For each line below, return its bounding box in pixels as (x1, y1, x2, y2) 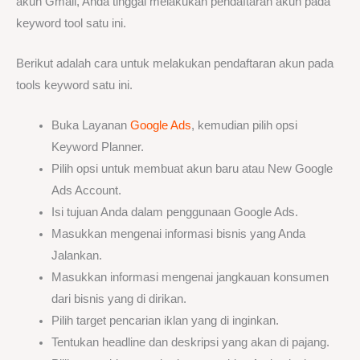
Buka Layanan (51, 119, 130, 133)
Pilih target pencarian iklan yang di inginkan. (51, 314, 279, 328)
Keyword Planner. (51, 141, 144, 154)
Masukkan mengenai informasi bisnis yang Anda (51, 227, 305, 241)
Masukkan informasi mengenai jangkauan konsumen (51, 271, 329, 284)
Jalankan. (51, 249, 102, 263)
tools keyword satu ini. (16, 79, 133, 92)
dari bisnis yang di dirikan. (51, 292, 186, 306)
